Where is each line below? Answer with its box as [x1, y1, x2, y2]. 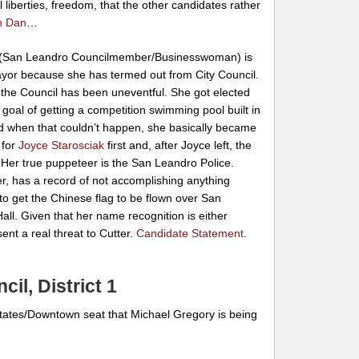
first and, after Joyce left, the [104, 138, 252, 151]
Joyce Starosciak [18, 138, 105, 151]
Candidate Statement [136, 226, 244, 240]
